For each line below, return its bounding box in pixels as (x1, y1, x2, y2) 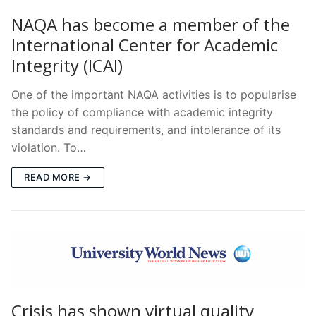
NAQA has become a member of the (11, 12, 290, 36)
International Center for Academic (11, 32, 278, 56)
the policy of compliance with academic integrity (11, 104, 273, 119)
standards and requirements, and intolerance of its (11, 122, 281, 137)
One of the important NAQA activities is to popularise (11, 87, 296, 102)
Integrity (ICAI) (11, 53, 123, 77)
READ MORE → (24, 171, 92, 183)
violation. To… (11, 140, 86, 154)
